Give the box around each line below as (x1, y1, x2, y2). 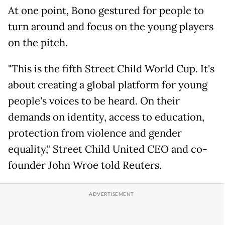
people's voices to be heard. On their (8, 94, 180, 108)
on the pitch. (8, 36, 68, 50)
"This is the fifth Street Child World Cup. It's (8, 62, 214, 76)
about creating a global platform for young (8, 78, 207, 92)
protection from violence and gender (8, 127, 182, 140)
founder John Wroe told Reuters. (8, 159, 162, 172)
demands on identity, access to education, (8, 110, 204, 124)
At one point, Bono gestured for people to (8, 4, 204, 18)
